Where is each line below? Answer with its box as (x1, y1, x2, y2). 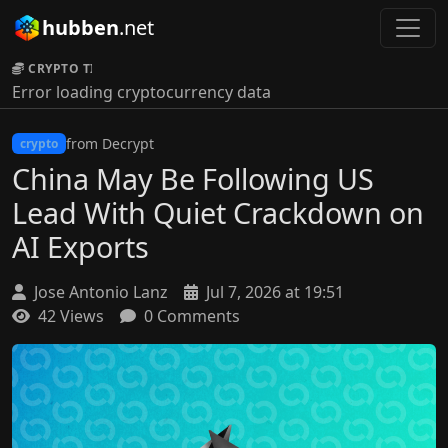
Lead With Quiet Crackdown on (12, 193, 424, 232)
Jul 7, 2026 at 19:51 (202, 281, 344, 303)
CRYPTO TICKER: (28, 60, 133, 77)
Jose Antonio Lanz (30, 281, 168, 303)
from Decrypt (65, 134, 154, 153)
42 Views (34, 305, 104, 327)
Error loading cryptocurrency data (12, 81, 271, 103)
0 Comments (140, 305, 240, 327)
